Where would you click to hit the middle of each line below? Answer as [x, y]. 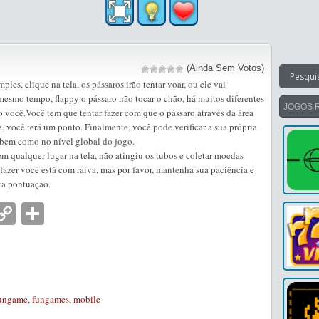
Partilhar [87, 214]
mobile [87, 299]
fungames [51, 299]
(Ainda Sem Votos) [224, 68]
